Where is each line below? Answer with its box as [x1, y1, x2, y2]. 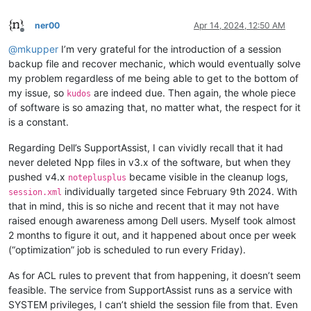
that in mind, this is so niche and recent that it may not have [8, 199, 279, 212]
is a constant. [8, 115, 69, 128]
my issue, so [8, 86, 67, 99]
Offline [22, 30, 47, 41]
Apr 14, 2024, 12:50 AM [194, 19, 285, 31]
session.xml [8, 187, 62, 197]
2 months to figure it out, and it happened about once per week [8, 228, 296, 241]
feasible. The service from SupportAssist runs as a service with [8, 283, 292, 296]
